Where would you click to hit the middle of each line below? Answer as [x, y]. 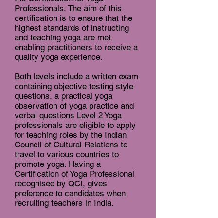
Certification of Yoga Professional [74, 174]
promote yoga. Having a [58, 164]
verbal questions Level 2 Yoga [68, 116]
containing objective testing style [74, 86]
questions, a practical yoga [64, 96]
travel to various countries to [67, 154]
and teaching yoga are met [63, 38]
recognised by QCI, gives [61, 184]
